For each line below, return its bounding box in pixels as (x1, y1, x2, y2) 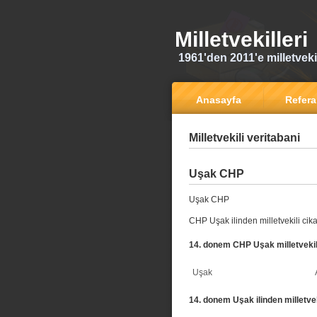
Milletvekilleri (175, 28, 308, 51)
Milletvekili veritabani (189, 132, 300, 144)
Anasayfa (196, 94, 241, 105)
